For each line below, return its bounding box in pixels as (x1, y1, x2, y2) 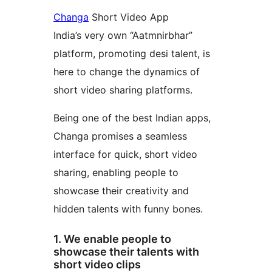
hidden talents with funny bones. (53, 203, 203, 216)
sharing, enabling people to (53, 166, 178, 179)
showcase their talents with (53, 245, 199, 259)
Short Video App (89, 11, 169, 24)
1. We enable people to (53, 233, 171, 246)
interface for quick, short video (53, 148, 197, 161)
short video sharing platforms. (53, 84, 192, 97)
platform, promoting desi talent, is (53, 47, 210, 60)
